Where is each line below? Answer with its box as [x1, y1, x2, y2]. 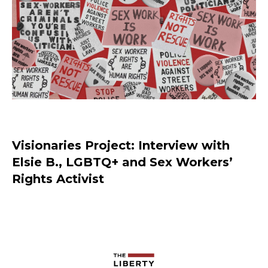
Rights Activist [12, 172, 104, 187]
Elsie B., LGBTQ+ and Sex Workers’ [12, 155, 233, 170]
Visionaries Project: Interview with [12, 138, 230, 153]
